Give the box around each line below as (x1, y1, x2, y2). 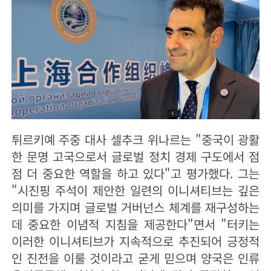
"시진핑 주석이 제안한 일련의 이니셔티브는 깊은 (11, 181, 260, 199)
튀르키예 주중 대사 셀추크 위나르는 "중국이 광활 (11, 130, 260, 148)
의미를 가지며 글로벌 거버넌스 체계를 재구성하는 (11, 198, 260, 216)
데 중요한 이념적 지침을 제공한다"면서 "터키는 (11, 215, 260, 233)
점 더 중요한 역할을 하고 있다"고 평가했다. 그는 (11, 164, 260, 182)
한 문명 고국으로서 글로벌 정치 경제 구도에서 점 (11, 147, 260, 165)
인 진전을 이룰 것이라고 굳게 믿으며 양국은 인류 (11, 249, 260, 267)
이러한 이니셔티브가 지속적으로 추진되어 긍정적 (11, 232, 260, 250)
